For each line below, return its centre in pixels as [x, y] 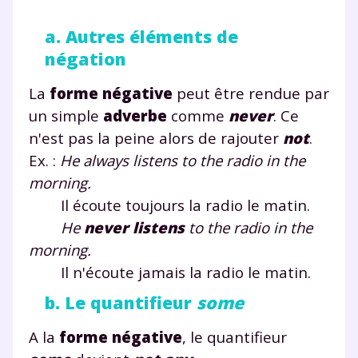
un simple [66, 115]
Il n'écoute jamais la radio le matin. [170, 272]
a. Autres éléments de [141, 36]
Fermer [332, 344]
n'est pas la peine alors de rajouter [156, 137]
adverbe [135, 115]
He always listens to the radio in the [183, 160]
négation [86, 58]
